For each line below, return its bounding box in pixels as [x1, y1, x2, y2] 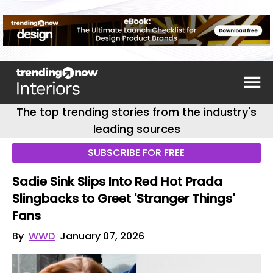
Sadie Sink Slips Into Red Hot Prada [12, 173, 222, 190]
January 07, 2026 [60, 229, 144, 243]
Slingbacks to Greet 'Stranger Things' [12, 190, 235, 207]
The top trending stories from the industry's [16, 104, 257, 119]
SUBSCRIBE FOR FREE [88, 146, 185, 160]
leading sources [93, 121, 180, 136]
